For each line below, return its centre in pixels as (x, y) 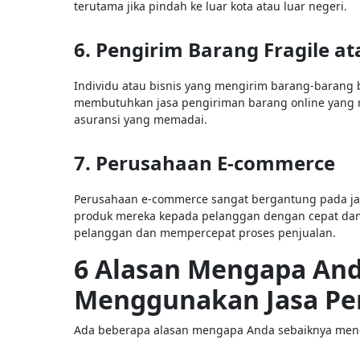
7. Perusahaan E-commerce (205, 162)
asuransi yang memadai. (141, 119)
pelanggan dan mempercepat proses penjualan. (205, 232)
